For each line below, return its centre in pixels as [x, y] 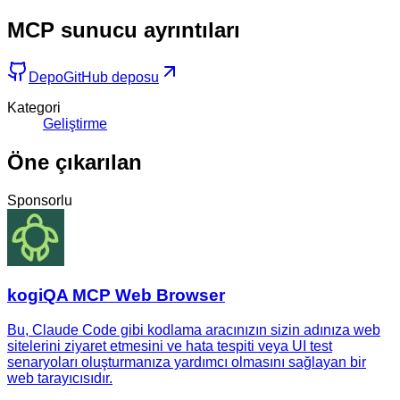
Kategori [34, 107]
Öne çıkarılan [75, 162]
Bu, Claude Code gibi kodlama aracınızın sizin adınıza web [194, 330]
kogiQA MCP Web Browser [116, 296]
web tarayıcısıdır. [60, 379]
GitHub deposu [111, 77]
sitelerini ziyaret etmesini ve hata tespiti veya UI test [170, 346]
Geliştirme [75, 123]
